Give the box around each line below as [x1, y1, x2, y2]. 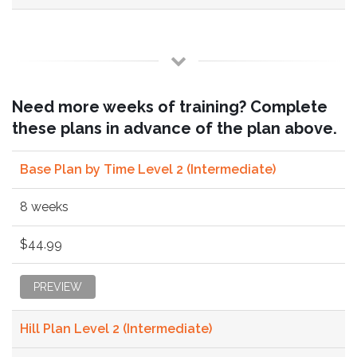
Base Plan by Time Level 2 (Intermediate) [20, 161, 276, 177]
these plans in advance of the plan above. [12, 118, 337, 138]
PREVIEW [33, 280, 82, 293]
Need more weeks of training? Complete [12, 96, 328, 116]
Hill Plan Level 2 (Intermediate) [20, 320, 212, 336]
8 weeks [20, 198, 69, 214]
